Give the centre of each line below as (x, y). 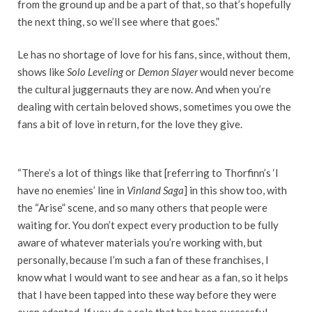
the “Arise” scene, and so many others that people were (142, 208)
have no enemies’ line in (72, 190)
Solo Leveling (95, 72)
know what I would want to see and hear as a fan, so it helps (153, 278)
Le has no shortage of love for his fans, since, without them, (154, 55)
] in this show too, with (235, 190)
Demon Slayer (168, 72)
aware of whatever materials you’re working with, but (140, 243)
